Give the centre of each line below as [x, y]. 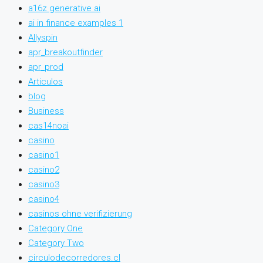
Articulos [45, 81]
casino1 [44, 155]
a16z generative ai [64, 8]
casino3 [44, 184]
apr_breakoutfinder [65, 52]
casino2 [44, 169]
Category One [55, 228]
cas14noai [48, 125]
